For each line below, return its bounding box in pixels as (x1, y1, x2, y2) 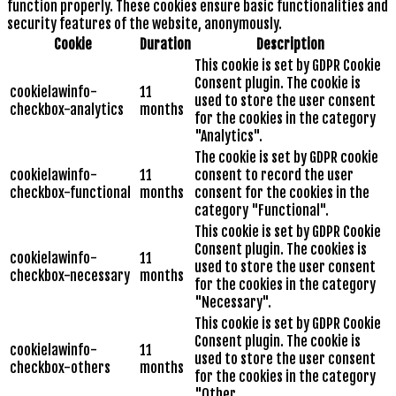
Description (256, 34, 324, 53)
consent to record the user (194, 165, 354, 184)
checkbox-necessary (10, 266, 130, 285)
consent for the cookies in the (194, 183, 369, 202)
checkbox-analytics (10, 100, 124, 118)
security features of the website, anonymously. (7, 14, 282, 33)
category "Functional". (194, 201, 329, 219)
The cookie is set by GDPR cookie (194, 148, 378, 166)
